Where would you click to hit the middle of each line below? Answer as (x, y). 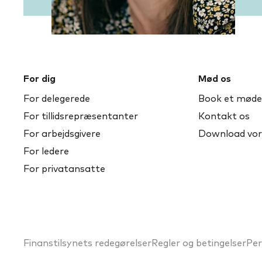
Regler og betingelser (199, 243)
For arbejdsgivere (62, 134)
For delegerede (57, 99)
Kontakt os (224, 116)
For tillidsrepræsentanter (81, 116)
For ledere (46, 151)
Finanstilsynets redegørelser (87, 243)
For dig (39, 79)
